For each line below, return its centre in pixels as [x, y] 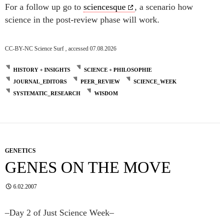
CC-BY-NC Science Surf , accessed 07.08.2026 [61, 48]
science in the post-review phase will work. [82, 20]
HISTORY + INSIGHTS [42, 69]
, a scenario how [164, 7]
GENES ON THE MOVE [88, 167]
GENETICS [20, 151]
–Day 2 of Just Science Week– [59, 212]
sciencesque [105, 7]
